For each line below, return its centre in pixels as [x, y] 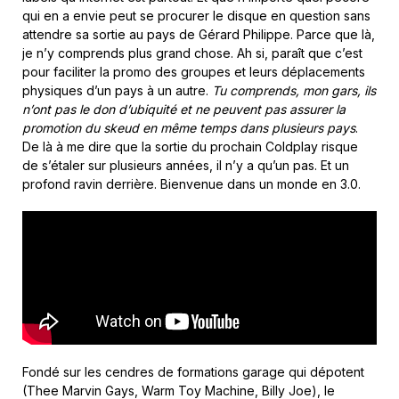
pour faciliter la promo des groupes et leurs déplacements [194, 72]
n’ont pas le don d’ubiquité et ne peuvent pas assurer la [184, 110]
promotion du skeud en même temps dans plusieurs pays [189, 128]
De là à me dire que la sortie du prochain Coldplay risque [190, 147]
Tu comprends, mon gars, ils [294, 91]
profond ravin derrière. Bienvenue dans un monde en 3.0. [191, 184]
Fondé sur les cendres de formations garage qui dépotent [193, 372]
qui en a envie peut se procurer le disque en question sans [196, 16]
